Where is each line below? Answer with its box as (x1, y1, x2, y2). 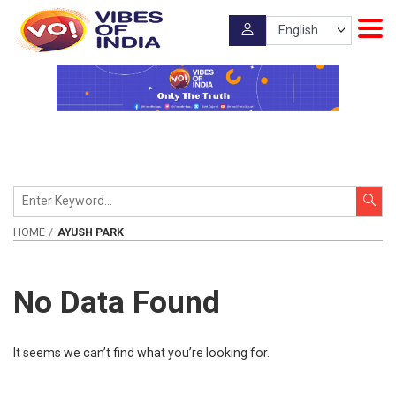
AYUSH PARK (57, 225, 124, 239)
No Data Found (13, 283, 220, 321)
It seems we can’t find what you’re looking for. (13, 346, 270, 361)
